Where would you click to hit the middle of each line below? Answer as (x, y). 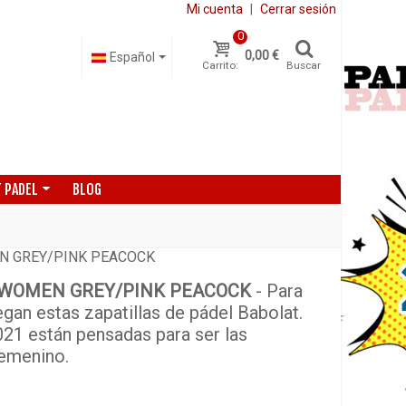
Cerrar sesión (298, 9)
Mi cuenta (215, 9)
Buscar (304, 65)
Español (132, 57)
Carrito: (220, 65)
